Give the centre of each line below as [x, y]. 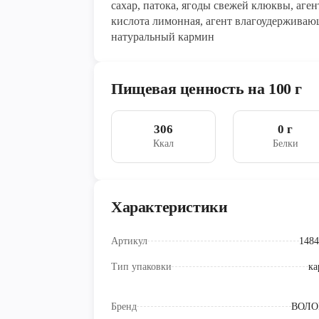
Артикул [129, 241]
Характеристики [169, 207]
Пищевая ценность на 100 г [206, 89]
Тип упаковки [141, 267]
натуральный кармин [163, 37]
